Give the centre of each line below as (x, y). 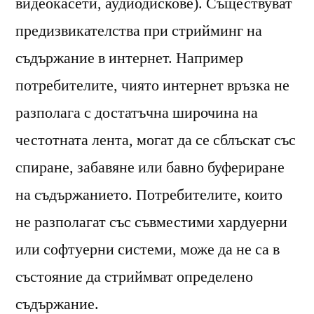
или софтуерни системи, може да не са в (148, 249)
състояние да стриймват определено (134, 277)
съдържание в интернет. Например (129, 58)
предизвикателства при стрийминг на (139, 30)
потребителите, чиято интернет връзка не (152, 85)
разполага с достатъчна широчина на (137, 112)
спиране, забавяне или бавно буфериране (150, 167)
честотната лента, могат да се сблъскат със (156, 140)
